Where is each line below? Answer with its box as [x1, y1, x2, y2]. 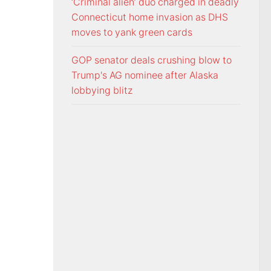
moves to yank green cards [71, 27, 192, 39]
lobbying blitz [71, 85, 132, 97]
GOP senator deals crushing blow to [71, 54, 232, 67]
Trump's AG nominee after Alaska [71, 70, 218, 82]
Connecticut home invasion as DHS [71, 11, 228, 24]
